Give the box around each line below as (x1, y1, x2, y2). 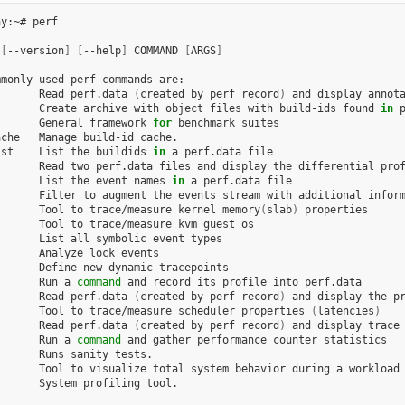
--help (82, 44, 121, 58)
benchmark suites (171, 117, 279, 130)
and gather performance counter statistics (120, 334, 387, 347)
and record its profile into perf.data (120, 276, 362, 289)
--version (6, 44, 64, 58)
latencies (316, 305, 374, 318)
